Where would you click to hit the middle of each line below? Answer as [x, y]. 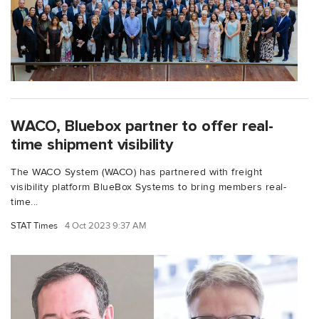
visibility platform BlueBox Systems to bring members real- [148, 187]
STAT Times [34, 225]
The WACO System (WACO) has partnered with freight [137, 172]
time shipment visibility [92, 144]
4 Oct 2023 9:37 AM [106, 225]
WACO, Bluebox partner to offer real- [142, 126]
